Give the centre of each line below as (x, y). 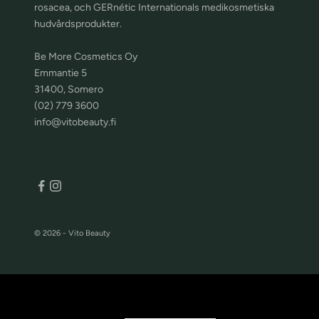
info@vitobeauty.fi (75, 122)
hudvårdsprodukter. (78, 23)
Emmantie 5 (61, 73)
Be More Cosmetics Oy (86, 56)
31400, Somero (69, 89)
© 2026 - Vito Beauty (72, 233)
